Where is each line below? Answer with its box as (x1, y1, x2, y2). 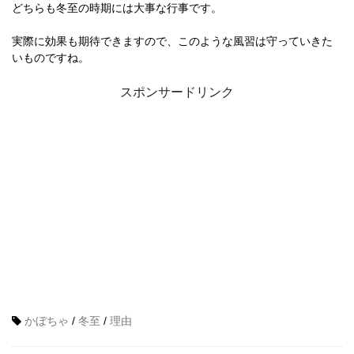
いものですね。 (12, 51, 89, 65)
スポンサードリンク (120, 85, 234, 100)
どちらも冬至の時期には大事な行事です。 (12, 2, 222, 15)
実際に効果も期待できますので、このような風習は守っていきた (12, 35, 333, 48)
